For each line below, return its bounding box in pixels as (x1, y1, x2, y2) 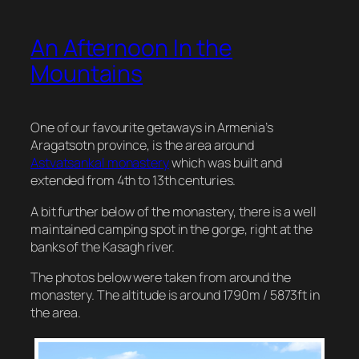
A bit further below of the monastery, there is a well (30, 202, 317, 220)
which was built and (168, 154, 282, 172)
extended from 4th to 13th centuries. (30, 171, 236, 190)
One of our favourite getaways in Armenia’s (30, 119, 273, 137)
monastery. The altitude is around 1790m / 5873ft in (30, 285, 320, 304)
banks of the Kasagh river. (30, 237, 175, 256)
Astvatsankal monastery (30, 154, 169, 172)
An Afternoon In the (30, 32, 233, 64)
